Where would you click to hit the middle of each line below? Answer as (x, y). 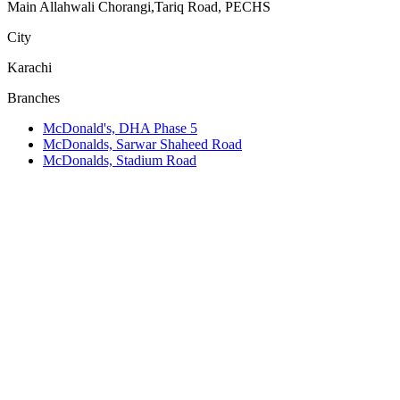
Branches (33, 97)
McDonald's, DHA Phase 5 (120, 128)
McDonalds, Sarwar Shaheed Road (142, 144)
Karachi (29, 67)
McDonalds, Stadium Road (120, 160)
